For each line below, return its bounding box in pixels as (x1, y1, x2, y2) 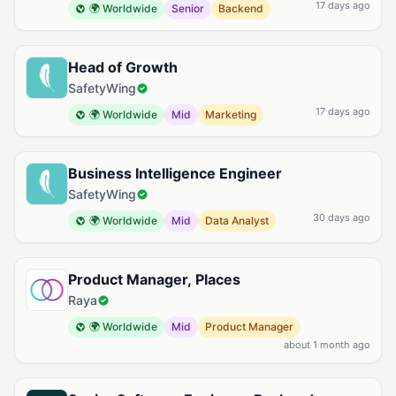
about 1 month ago (284, 339, 370, 351)
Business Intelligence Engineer (68, 164, 282, 182)
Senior (171, 2, 204, 15)
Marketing (205, 108, 256, 121)
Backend (218, 2, 263, 15)
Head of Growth (68, 58, 178, 76)
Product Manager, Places (68, 270, 240, 288)
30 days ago (313, 211, 370, 224)
